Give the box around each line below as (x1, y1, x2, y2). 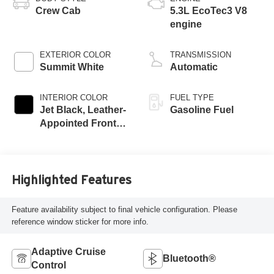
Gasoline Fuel (170, 105, 234, 116)
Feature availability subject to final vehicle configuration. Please (11, 204, 237, 214)
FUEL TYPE (170, 93, 214, 103)
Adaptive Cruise (31, 246, 106, 257)
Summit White (39, 62, 104, 73)
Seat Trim (39, 131, 83, 143)
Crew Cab (35, 6, 81, 17)
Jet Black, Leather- (39, 105, 126, 116)
